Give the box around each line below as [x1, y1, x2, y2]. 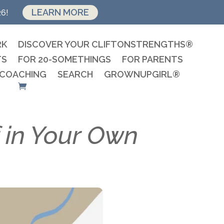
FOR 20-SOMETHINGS [18, 54, 111, 64]
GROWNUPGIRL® [104, 69, 180, 79]
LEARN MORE [31, 7, 89, 17]
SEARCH [57, 69, 93, 79]
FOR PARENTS [122, 54, 183, 64]
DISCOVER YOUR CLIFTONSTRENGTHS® [17, 39, 193, 49]
